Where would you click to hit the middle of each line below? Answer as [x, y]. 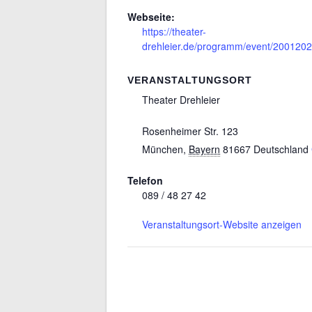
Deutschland [281, 149]
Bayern [204, 149]
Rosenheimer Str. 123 [190, 131]
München [163, 149]
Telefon [145, 180]
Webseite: [151, 16]
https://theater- [174, 31]
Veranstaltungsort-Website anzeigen [222, 224]
